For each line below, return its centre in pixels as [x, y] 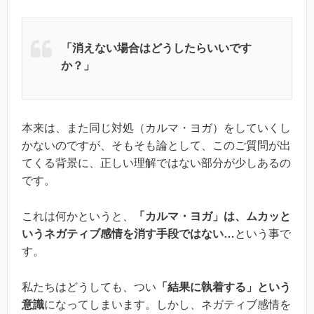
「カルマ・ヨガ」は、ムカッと [212, 217]
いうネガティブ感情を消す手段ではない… [128, 234]
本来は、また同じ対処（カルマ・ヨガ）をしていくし [156, 128]
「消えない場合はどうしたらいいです [156, 48]
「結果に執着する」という [224, 287]
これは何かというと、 [78, 217]
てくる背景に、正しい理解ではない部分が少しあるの [156, 163]
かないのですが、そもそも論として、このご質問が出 [156, 146]
